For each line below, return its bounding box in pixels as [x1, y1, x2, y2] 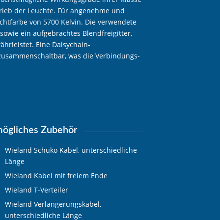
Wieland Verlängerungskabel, [4, 199, 101, 209]
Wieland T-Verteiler [4, 185, 68, 194]
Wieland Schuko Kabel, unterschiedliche [4, 145, 137, 155]
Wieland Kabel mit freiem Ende [4, 170, 108, 180]
